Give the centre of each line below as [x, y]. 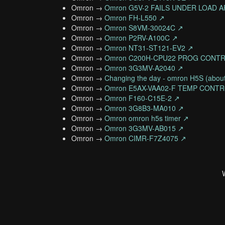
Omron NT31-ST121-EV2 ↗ [149, 48]
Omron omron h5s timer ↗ [147, 118]
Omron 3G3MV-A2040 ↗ [144, 68]
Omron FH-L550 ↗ [135, 18]
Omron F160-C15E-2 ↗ [142, 98]
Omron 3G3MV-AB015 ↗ [144, 128]
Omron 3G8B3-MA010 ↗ [144, 108]
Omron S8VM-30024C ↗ [144, 28]
